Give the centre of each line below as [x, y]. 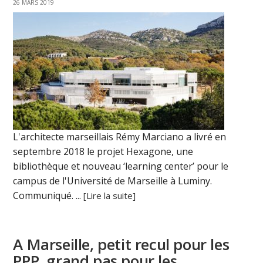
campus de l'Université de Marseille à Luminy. [113, 181]
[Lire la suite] [110, 195]
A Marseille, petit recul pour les [121, 244]
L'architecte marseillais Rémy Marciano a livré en [120, 136]
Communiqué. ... [48, 195]
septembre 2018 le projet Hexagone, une [103, 151]
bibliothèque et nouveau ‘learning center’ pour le [121, 166]
